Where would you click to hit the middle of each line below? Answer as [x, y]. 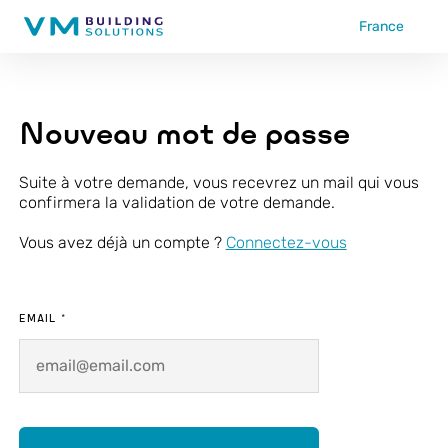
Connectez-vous [286, 242]
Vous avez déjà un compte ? [122, 242]
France [381, 26]
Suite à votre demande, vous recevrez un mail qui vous [218, 182]
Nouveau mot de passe [184, 133]
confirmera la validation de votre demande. [176, 202]
